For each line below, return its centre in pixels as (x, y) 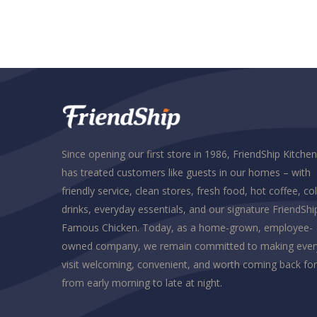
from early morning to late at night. (142, 283)
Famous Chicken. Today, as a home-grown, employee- (187, 228)
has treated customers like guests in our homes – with (186, 173)
